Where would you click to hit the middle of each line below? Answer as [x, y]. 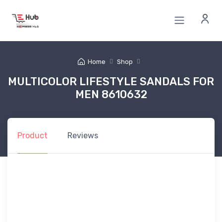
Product [32, 135]
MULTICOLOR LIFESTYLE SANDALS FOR [111, 81]
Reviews [83, 135]
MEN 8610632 [111, 94]
